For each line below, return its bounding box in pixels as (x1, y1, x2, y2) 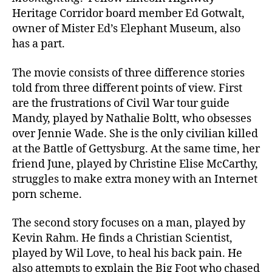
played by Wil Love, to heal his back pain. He (12, 246, 242, 261)
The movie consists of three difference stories (12, 66, 245, 80)
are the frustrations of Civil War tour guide (12, 96, 229, 110)
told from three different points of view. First (12, 81, 242, 95)
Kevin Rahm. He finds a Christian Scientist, (12, 231, 233, 246)
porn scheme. (12, 187, 82, 202)
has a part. (12, 37, 65, 52)
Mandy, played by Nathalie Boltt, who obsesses (12, 111, 251, 126)
